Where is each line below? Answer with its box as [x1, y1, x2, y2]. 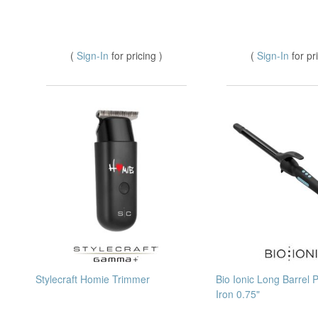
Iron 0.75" [216, 287, 260, 302]
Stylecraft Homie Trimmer [35, 272, 150, 287]
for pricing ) [111, 48, 163, 63]
